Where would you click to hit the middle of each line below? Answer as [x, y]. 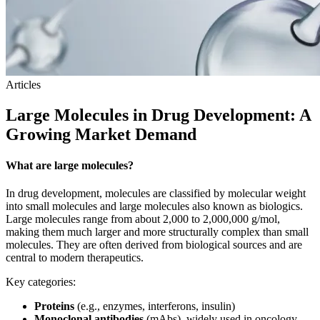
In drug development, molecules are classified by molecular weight [156, 194]
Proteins [56, 306]
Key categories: [41, 282]
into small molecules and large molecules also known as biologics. [154, 206]
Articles [23, 85]
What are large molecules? [70, 166]
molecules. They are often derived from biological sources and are [154, 245]
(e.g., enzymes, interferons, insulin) [156, 306]
